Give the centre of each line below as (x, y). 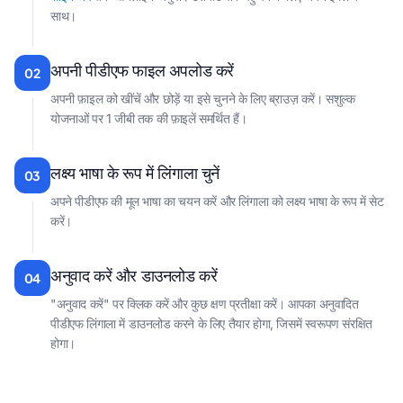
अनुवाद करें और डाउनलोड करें (134, 276)
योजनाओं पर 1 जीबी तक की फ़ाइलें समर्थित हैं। (149, 118)
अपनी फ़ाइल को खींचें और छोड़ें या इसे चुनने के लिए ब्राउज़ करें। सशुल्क (203, 99)
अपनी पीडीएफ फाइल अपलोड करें (143, 71)
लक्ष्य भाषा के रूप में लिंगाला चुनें (135, 173)
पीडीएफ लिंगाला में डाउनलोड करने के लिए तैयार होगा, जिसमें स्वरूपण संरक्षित (211, 323)
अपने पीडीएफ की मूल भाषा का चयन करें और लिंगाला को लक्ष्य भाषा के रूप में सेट (217, 201)
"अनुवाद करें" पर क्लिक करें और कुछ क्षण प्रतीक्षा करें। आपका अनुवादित (205, 304)
